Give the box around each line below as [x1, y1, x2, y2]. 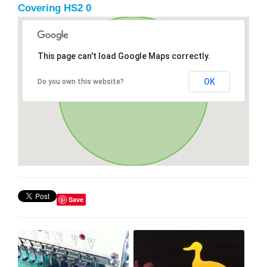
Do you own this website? [37, 77, 124, 86]
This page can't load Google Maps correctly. [37, 51, 210, 61]
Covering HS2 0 [18, 2, 91, 14]
